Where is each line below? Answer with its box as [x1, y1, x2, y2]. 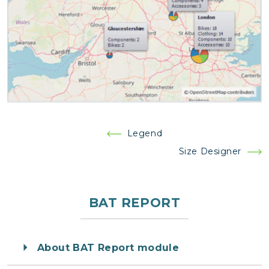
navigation [7, 141, 82, 156]
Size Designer [178, 146, 241, 157]
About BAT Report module [37, 241, 180, 253]
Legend [127, 128, 163, 139]
